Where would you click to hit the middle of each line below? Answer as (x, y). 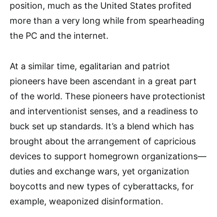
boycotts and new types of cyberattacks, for (102, 186)
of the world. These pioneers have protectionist (108, 96)
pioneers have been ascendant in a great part (103, 81)
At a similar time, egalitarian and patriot (90, 66)
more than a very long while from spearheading (107, 21)
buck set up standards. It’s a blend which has (102, 126)
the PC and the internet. (59, 36)
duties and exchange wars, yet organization (100, 171)
